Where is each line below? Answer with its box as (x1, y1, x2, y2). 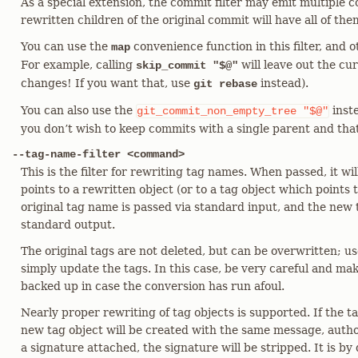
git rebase (193, 78, 257, 90)
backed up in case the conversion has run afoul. (21, 280, 284, 292)
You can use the (21, 40, 111, 53)
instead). (257, 77, 308, 89)
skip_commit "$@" (136, 59, 238, 72)
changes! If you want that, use (21, 77, 193, 89)
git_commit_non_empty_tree (137, 105, 296, 117)
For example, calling (21, 58, 136, 71)
